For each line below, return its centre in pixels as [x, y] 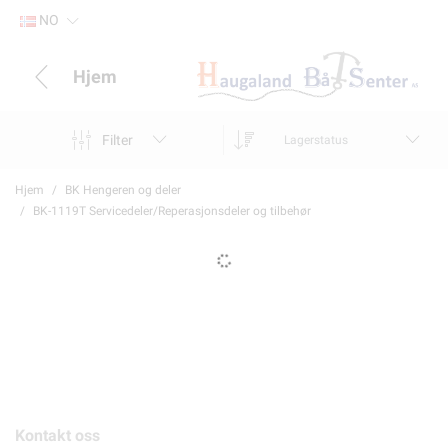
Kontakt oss [57, 435]
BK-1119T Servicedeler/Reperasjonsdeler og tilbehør [172, 211]
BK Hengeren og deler [123, 190]
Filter [117, 139]
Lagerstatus [316, 140]
